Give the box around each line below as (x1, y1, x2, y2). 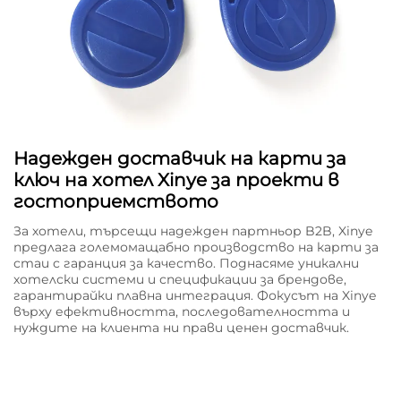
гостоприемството (13, 190, 218, 212)
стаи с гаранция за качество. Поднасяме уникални (13, 254, 359, 271)
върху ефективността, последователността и (13, 303, 350, 320)
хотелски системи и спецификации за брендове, (13, 270, 346, 287)
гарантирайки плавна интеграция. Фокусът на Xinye (13, 286, 376, 303)
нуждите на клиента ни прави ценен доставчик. (13, 319, 349, 336)
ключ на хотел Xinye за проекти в (13, 168, 339, 191)
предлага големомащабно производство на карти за (13, 238, 379, 255)
